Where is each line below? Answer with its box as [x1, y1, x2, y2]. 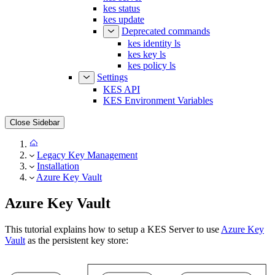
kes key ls [128, 49, 166, 60]
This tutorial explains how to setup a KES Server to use [5, 223, 221, 234]
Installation [37, 161, 79, 171]
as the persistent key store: [25, 234, 128, 246]
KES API [103, 84, 140, 95]
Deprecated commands [122, 26, 210, 36]
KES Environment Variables [103, 95, 213, 106]
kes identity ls [128, 38, 180, 48]
